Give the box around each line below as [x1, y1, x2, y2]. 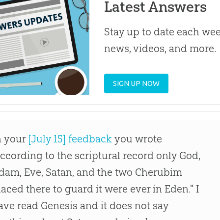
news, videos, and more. [104, 42, 217, 55]
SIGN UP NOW [113, 79, 160, 88]
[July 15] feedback [28, 133, 112, 145]
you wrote [112, 133, 163, 145]
